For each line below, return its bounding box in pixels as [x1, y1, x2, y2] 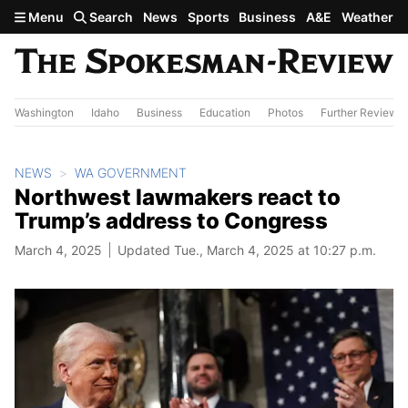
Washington [15, 105, 74, 119]
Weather [341, 9, 393, 25]
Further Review [321, 105, 398, 119]
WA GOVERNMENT [75, 164, 187, 180]
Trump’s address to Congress [15, 207, 328, 234]
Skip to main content [7, 6, 151, 25]
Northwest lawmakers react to [15, 183, 341, 210]
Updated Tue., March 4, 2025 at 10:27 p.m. [117, 241, 376, 258]
